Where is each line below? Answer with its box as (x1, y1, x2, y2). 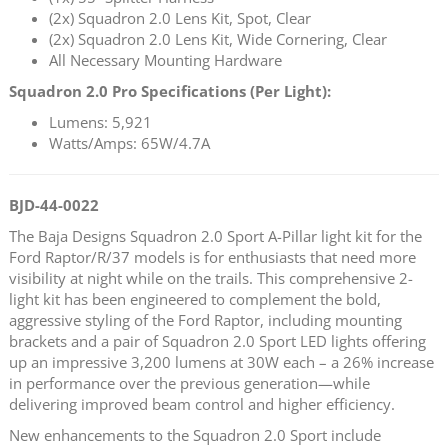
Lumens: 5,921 (49, 111, 152, 132)
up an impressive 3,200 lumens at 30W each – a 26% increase (9, 351, 434, 372)
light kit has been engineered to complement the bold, (9, 288, 381, 309)
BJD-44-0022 (9, 194, 99, 215)
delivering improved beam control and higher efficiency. (9, 393, 399, 414)
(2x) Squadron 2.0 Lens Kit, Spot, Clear (49, 7, 311, 28)
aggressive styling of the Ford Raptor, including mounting (9, 309, 402, 330)
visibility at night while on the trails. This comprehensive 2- (9, 267, 413, 288)
